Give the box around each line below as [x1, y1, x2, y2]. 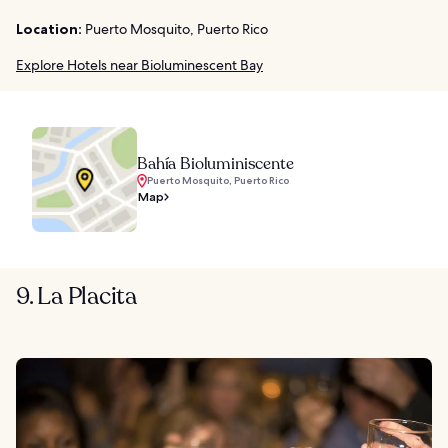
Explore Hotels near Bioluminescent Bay [16, 55, 263, 74]
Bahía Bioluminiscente [137, 152, 294, 175]
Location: [16, 19, 82, 38]
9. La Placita [16, 279, 137, 313]
